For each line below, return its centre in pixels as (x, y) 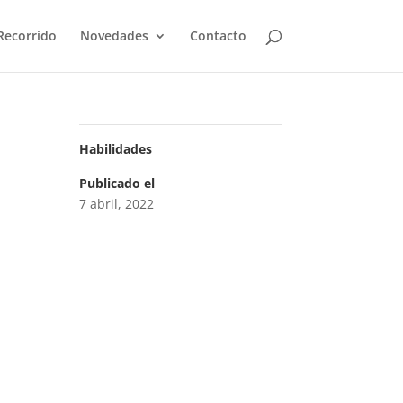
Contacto (218, 36)
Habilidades (115, 149)
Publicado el (116, 183)
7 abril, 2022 (116, 204)
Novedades (114, 36)
